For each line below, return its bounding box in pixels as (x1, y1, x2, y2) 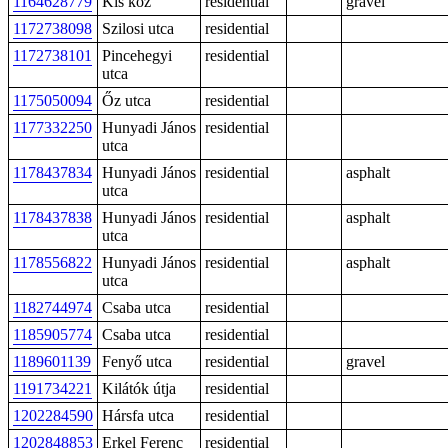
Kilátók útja (102, 380, 176, 397)
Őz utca (102, 92, 151, 109)
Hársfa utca (102, 407, 174, 424)
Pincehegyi (102, 47, 172, 64)
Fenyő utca (102, 353, 172, 370)
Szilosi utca (102, 20, 174, 37)
